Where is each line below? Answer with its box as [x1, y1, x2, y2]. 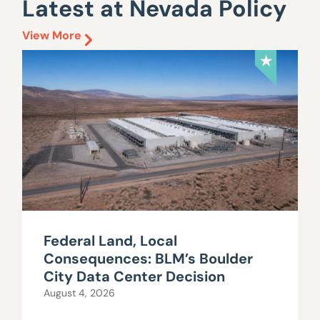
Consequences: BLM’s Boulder [44, 249, 254, 269]
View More [22, 28, 82, 44]
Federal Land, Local [44, 231, 178, 251]
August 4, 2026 [44, 286, 116, 300]
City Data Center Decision [44, 267, 226, 286]
